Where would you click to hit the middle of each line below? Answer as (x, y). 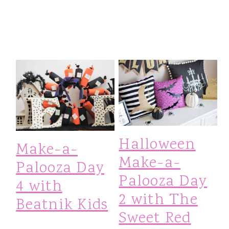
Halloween (157, 145)
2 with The (158, 200)
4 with (39, 187)
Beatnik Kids (62, 205)
